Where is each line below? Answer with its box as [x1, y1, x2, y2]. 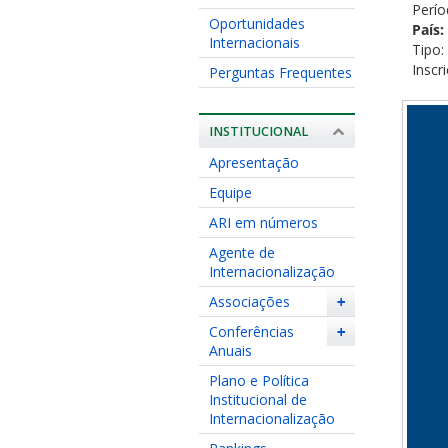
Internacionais [208, 32, 300, 52]
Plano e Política [208, 370, 309, 390]
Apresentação [208, 152, 299, 172]
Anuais [208, 340, 252, 360]
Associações [208, 291, 290, 311]
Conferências [208, 321, 294, 341]
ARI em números [208, 212, 318, 232]
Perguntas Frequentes [208, 62, 352, 82]
